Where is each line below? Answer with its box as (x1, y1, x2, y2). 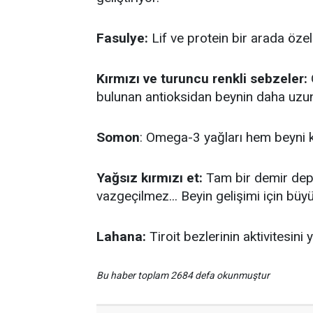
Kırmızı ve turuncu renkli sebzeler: (96, 71, 307, 87)
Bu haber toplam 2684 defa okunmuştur (96, 270, 270, 281)
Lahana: (96, 228, 146, 245)
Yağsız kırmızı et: (96, 170, 203, 186)
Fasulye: (96, 30, 148, 46)
